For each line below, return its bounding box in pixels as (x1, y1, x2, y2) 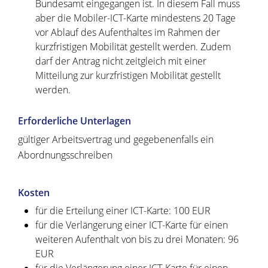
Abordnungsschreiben (18, 148, 112, 162)
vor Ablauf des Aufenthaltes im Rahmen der (35, 26, 220, 39)
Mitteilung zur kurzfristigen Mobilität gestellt (35, 69, 221, 83)
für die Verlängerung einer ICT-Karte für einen (35, 218, 228, 232)
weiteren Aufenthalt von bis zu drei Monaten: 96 (35, 233, 239, 246)
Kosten (18, 186, 50, 200)
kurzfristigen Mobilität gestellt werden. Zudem (35, 40, 231, 54)
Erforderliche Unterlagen (18, 114, 131, 128)
